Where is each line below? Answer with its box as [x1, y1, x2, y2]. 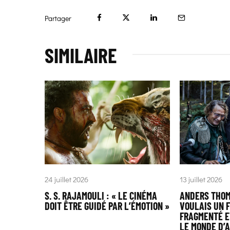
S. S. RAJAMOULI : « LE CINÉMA [45, 189, 157, 202]
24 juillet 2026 [45, 174, 88, 184]
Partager [45, 13, 71, 24]
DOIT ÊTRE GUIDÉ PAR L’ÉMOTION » [45, 199, 169, 212]
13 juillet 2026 [180, 174, 223, 184]
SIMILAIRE [45, 43, 117, 68]
